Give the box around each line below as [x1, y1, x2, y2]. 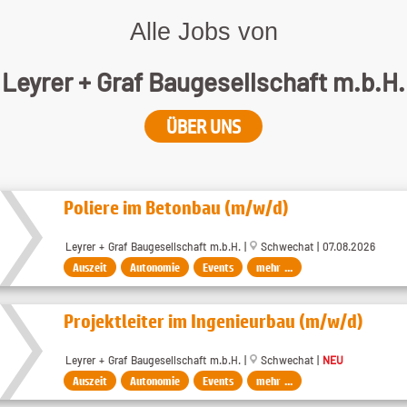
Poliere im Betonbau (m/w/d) [64, 196, 289, 219]
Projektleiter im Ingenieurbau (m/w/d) [64, 310, 363, 333]
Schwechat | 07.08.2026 [257, 240, 375, 253]
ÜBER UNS [166, 115, 241, 138]
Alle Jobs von [129, 17, 278, 45]
